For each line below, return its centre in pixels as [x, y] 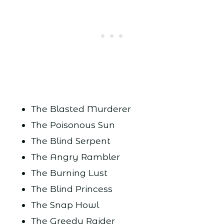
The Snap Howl [65, 204]
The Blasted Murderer [81, 108]
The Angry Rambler [75, 156]
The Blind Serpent [70, 140]
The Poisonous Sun [73, 124]
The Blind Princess [71, 188]
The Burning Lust [69, 172]
